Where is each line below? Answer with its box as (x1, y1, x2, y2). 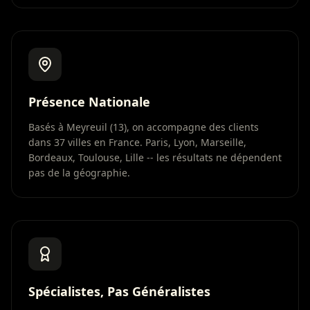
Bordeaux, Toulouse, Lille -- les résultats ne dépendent (28, 151, 282, 164)
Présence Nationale (28, 93, 150, 110)
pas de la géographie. (28, 166, 130, 179)
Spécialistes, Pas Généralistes (28, 283, 210, 300)
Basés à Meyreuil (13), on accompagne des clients (28, 120, 259, 134)
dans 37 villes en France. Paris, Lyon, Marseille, (28, 136, 246, 149)
